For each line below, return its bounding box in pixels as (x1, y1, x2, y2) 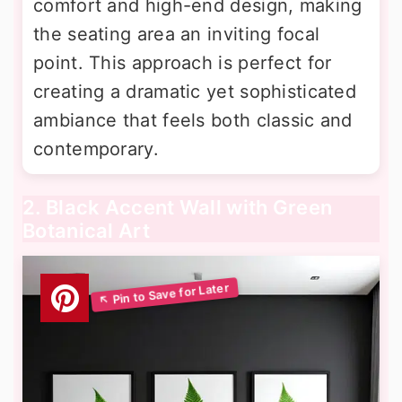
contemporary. (33, 137, 159, 160)
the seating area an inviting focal (33, 22, 320, 45)
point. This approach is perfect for (33, 51, 332, 74)
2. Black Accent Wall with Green (22, 195, 333, 219)
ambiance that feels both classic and (33, 109, 353, 131)
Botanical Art (22, 218, 150, 242)
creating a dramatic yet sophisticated (33, 80, 357, 102)
